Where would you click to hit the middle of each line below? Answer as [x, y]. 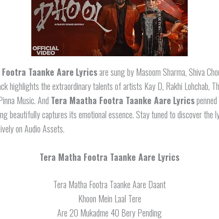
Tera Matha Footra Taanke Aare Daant [109, 184]
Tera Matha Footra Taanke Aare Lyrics [109, 157]
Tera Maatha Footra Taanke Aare [111, 100]
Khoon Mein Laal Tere [109, 198]
